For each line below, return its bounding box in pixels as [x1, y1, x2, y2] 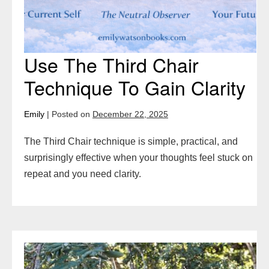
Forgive [23, 244, 56, 255]
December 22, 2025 [92, 109, 168, 119]
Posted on [52, 109, 90, 119]
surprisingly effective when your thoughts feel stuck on [24, 152, 253, 163]
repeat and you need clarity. [24, 168, 141, 179]
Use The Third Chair [24, 50, 199, 78]
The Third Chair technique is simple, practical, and [24, 136, 238, 147]
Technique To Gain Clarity [24, 73, 246, 101]
